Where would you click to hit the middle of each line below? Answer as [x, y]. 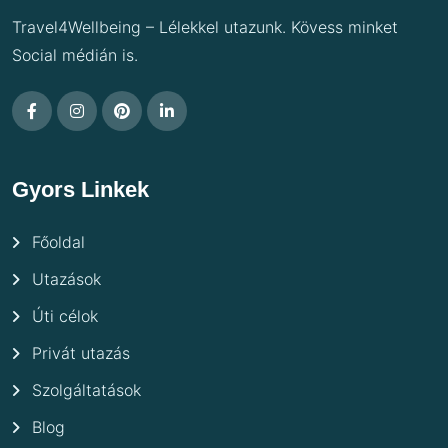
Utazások [66, 278]
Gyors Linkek [80, 189]
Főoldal [58, 241]
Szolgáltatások [86, 389]
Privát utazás [81, 352]
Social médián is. [75, 55]
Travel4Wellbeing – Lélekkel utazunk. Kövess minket [205, 27]
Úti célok [65, 315]
